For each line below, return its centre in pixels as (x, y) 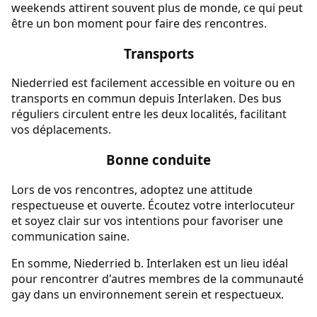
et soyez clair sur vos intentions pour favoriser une (147, 220)
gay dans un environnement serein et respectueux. (148, 294)
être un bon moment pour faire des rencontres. (139, 23)
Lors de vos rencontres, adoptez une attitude (132, 189)
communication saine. (70, 236)
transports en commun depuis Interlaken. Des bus (146, 99)
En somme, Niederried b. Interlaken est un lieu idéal (150, 263)
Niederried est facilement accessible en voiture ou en (153, 83)
